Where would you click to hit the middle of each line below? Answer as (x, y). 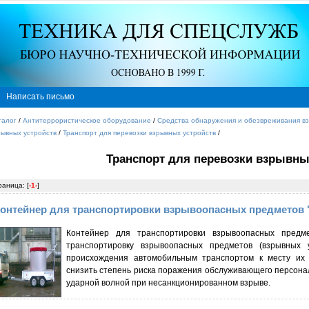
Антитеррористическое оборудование (87, 120)
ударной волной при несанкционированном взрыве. (168, 283)
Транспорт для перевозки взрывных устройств (139, 133)
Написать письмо (40, 97)
